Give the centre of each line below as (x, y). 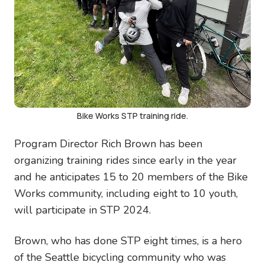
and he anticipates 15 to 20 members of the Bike (131, 177)
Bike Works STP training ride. (132, 115)
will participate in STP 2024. (84, 210)
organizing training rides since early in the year (125, 160)
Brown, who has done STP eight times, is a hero (128, 240)
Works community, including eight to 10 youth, (126, 193)
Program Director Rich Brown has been (108, 143)
